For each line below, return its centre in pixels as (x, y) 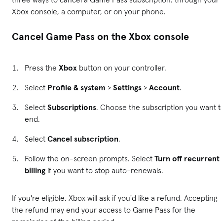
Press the (42, 67)
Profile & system (76, 87)
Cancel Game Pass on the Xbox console (100, 36)
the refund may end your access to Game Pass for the (104, 209)
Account (164, 87)
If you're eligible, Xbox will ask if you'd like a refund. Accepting (115, 198)
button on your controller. (122, 67)
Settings (127, 87)
